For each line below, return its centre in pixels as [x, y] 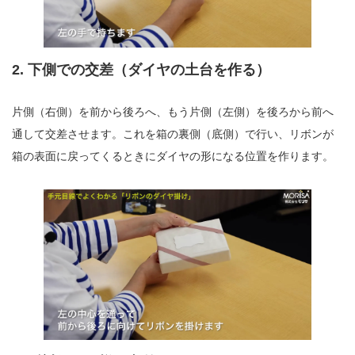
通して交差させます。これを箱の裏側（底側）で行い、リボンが [173, 134]
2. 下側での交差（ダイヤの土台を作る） [141, 69]
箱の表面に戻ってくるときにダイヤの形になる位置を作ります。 [173, 156]
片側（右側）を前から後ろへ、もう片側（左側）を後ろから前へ [173, 111]
